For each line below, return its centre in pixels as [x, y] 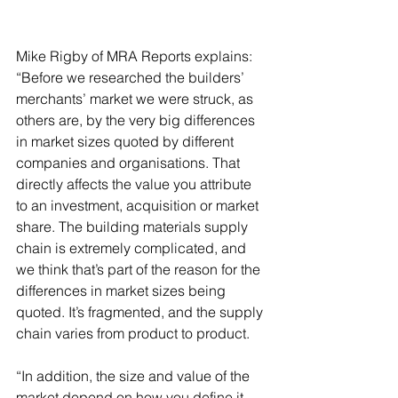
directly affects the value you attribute [135, 183]
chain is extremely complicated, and [133, 247]
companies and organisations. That [130, 162]
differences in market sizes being [123, 290]
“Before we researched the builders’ [132, 77]
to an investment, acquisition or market [139, 205]
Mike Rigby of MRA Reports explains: [136, 56]
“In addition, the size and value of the [135, 375]
